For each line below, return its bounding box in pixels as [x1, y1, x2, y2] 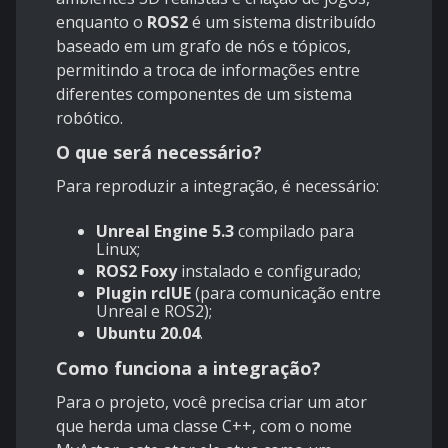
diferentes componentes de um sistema [56, 83, 352, 106]
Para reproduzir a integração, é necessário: [56, 175, 379, 198]
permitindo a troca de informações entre [56, 59, 360, 82]
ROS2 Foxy [96, 260, 177, 283]
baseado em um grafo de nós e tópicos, [56, 35, 351, 58]
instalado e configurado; [177, 260, 361, 283]
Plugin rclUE [96, 282, 191, 305]
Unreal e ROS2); [96, 300, 212, 323]
